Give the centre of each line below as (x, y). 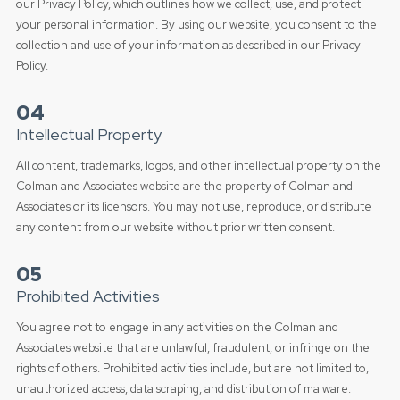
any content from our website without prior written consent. (175, 227)
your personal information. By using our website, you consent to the (196, 25)
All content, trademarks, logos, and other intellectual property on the (198, 166)
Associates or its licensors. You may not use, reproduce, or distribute (193, 207)
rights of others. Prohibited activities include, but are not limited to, (192, 368)
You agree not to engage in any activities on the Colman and (177, 327)
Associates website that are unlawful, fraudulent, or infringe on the (192, 348)
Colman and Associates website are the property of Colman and (184, 186)
